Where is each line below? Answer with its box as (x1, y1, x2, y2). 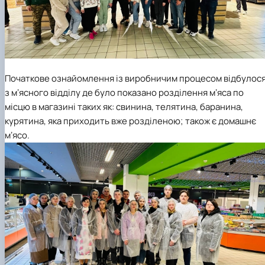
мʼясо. (5, 129, 30, 142)
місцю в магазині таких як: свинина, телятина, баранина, (5, 101, 243, 114)
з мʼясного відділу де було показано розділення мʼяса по (5, 86, 244, 99)
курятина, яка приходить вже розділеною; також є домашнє (5, 115, 256, 128)
